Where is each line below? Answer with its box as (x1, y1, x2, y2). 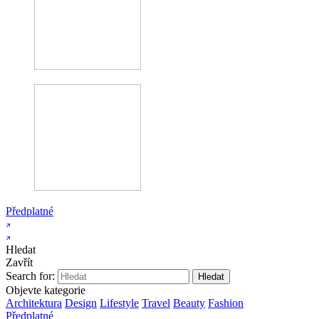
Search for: (6, 270, 55, 282)
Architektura (6, 297, 62, 309)
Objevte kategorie (6, 284, 85, 296)
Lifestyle (100, 297, 139, 309)
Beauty (173, 297, 205, 309)
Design (65, 297, 97, 309)
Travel (142, 297, 170, 309)
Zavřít (6, 256, 33, 268)
